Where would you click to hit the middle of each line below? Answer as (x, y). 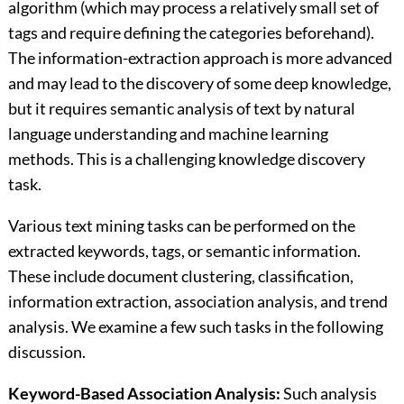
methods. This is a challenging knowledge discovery (186, 159)
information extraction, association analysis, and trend (197, 302)
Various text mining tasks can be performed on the (181, 226)
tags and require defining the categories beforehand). (191, 33)
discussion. (46, 352)
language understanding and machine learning (168, 134)
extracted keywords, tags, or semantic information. (184, 251)
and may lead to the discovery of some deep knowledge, (199, 83)
